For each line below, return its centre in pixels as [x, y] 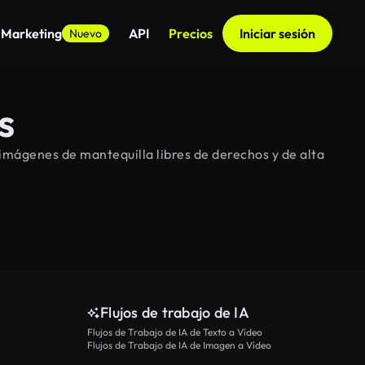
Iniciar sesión [277, 33]
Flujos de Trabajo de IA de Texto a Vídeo [175, 332]
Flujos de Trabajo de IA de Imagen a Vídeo [179, 345]
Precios [191, 33]
